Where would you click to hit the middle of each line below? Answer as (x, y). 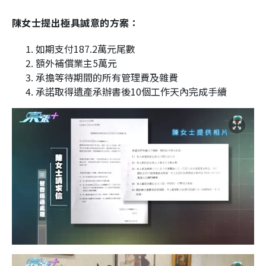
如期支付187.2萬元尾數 (85, 49)
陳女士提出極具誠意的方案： (76, 23)
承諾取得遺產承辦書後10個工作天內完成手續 (131, 92)
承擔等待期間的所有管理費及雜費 (107, 77)
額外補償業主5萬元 (76, 63)
